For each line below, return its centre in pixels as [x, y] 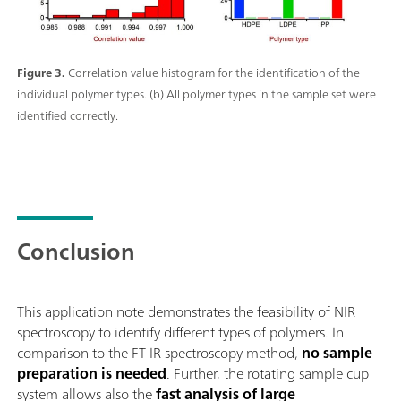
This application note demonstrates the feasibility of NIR [186, 311]
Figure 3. [41, 73]
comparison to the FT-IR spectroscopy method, [158, 352]
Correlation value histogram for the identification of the [214, 73]
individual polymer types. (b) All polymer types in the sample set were [196, 94]
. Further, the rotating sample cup [268, 373]
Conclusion [76, 251]
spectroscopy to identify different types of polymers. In [180, 332]
